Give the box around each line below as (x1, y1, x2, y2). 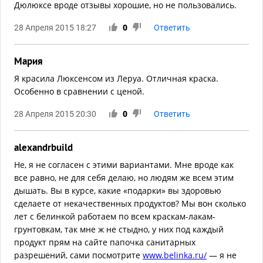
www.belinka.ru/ (143, 249, 207, 261)
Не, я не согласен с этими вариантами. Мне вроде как (14, 159, 234, 171)
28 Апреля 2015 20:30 (14, 109, 96, 119)
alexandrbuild (14, 141, 73, 154)
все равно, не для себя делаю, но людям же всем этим (14, 172, 234, 184)
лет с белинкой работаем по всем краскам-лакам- (14, 211, 215, 222)
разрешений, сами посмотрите (14, 249, 143, 261)
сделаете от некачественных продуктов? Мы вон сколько (14, 198, 246, 210)
